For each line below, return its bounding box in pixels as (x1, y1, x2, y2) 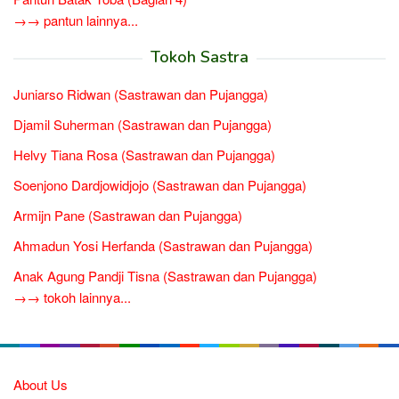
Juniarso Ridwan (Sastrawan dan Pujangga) (13, 85, 268, 104)
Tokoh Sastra (151, 46, 248, 69)
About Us (13, 375, 68, 395)
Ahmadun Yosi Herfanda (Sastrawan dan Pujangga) (13, 236, 313, 256)
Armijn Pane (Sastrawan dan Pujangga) (13, 206, 242, 225)
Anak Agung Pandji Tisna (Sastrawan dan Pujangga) (13, 266, 317, 286)
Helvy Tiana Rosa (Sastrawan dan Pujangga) (13, 145, 275, 165)
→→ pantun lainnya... (13, 11, 138, 30)
